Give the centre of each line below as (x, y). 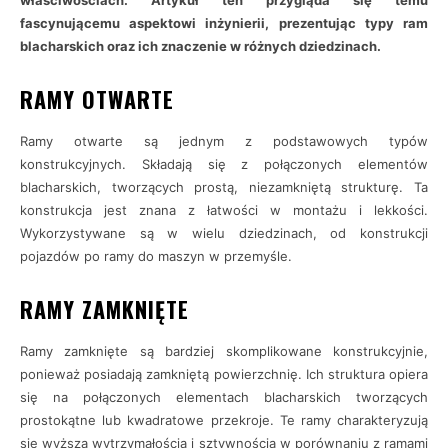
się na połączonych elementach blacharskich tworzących (224, 397)
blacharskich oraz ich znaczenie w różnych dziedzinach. (200, 46)
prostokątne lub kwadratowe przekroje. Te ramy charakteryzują (224, 420)
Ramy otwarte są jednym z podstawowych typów (224, 141)
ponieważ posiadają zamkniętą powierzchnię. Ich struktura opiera (224, 374)
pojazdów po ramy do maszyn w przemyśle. (156, 256)
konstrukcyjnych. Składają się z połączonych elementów (224, 164)
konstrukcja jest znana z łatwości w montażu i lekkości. (224, 210)
